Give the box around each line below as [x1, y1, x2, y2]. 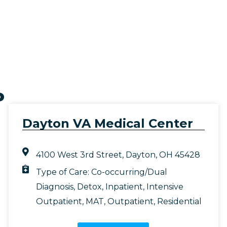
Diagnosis [35, 182, 73, 192]
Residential [157, 197, 202, 207]
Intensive [146, 182, 183, 192]
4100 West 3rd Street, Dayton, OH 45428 [35, 150, 200, 160]
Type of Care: [35, 167, 91, 177]
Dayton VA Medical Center [22, 116, 194, 131]
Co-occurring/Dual [91, 167, 167, 177]
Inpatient [105, 182, 143, 192]
